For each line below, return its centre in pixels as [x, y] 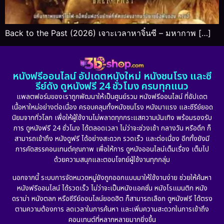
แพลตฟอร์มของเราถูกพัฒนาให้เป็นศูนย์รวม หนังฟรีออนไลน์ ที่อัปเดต [112, 97]
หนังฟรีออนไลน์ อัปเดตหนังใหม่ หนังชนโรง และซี [112, 77]
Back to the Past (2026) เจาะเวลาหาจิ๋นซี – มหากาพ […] [108, 33]
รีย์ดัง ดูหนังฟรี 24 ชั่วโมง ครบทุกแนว [112, 87]
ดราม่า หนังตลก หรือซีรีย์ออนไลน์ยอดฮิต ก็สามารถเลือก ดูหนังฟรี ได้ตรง [112, 198]
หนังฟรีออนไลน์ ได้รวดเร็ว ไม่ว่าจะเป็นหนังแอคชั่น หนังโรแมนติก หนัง [112, 188]
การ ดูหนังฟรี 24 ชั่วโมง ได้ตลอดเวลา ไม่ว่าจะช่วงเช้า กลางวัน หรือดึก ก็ [112, 128]
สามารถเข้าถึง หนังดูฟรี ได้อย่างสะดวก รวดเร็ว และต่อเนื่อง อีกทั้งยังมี [112, 139]
